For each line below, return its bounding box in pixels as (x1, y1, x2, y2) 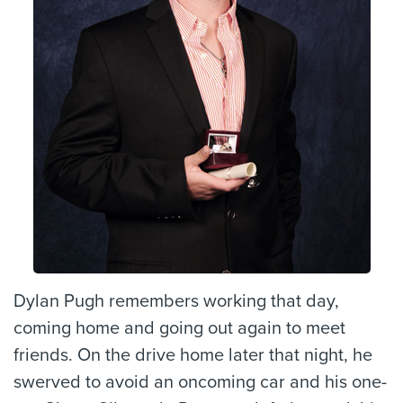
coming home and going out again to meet (13, 318, 345, 339)
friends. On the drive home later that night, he (13, 345, 372, 366)
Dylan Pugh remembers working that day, (13, 291, 339, 312)
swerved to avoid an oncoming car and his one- (13, 372, 387, 393)
